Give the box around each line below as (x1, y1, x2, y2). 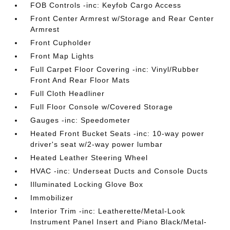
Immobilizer (30, 194, 74, 202)
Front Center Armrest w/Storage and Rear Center (30, 14, 215, 23)
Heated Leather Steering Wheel (30, 154, 148, 162)
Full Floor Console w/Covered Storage (30, 103, 174, 111)
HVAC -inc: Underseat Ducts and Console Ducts (30, 167, 208, 175)
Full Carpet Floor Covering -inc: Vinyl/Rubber (30, 65, 200, 73)
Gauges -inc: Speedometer (30, 116, 131, 124)
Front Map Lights (30, 52, 94, 60)
